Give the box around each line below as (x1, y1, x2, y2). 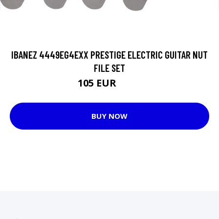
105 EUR (78, 76, 119, 89)
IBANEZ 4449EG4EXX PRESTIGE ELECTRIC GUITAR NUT (11, 48, 208, 61)
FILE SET (94, 61, 125, 74)
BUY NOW (91, 111, 128, 121)
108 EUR (119, 80, 141, 88)
